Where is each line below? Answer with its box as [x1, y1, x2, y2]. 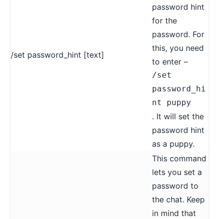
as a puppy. [152, 138, 195, 149]
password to [152, 180, 198, 191]
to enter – [152, 56, 188, 66]
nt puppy [152, 97, 191, 107]
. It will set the [152, 111, 204, 121]
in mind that [152, 208, 196, 218]
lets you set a [152, 167, 202, 177]
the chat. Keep [152, 194, 205, 204]
